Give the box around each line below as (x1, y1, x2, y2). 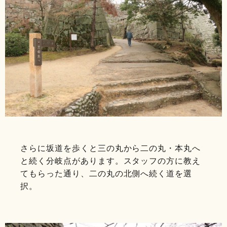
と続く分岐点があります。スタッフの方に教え (20, 156, 201, 165)
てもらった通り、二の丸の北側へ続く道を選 (20, 169, 193, 178)
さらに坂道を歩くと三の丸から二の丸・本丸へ (20, 143, 201, 153)
